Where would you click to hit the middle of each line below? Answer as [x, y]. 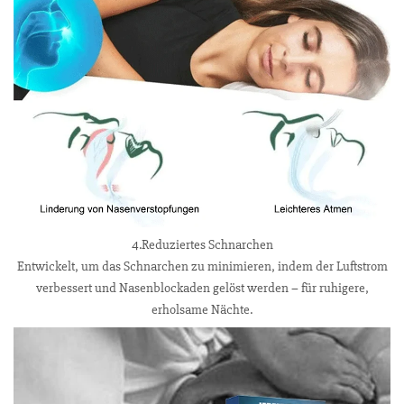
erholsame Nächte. [202, 309]
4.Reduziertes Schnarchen [202, 244]
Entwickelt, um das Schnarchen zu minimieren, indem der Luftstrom [202, 266]
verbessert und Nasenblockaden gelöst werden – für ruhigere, [202, 288]
